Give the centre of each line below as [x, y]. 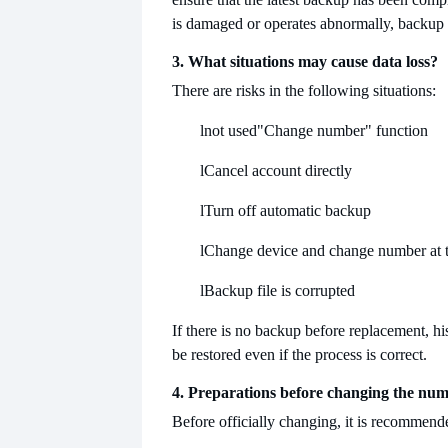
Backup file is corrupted [279, 290]
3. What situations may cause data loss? [305, 61]
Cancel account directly [278, 170]
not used [230, 130]
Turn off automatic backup [287, 210]
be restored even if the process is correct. [299, 354]
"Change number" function [342, 130]
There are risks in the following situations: [304, 90]
